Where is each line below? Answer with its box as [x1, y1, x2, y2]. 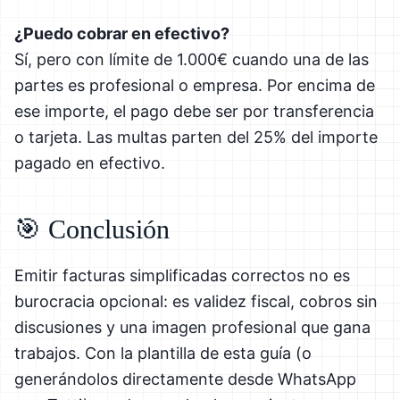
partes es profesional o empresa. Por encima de [14, 75, 375, 95]
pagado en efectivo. [14, 153, 165, 172]
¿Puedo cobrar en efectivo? [14, 23, 229, 43]
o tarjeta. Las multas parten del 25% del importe [14, 127, 378, 146]
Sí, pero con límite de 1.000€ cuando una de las [14, 49, 369, 69]
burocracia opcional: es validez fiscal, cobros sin [14, 291, 378, 311]
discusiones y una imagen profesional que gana [14, 317, 371, 337]
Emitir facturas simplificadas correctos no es [14, 265, 350, 285]
